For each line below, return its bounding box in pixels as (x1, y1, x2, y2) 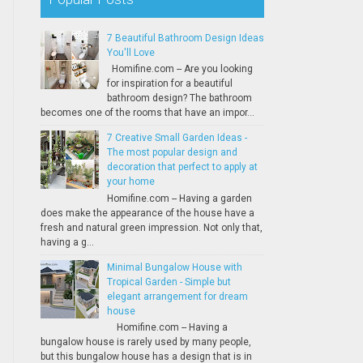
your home (106, 176, 155, 188)
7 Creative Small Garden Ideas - (106, 132, 247, 144)
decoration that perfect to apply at (106, 161, 258, 173)
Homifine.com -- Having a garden (106, 192, 252, 204)
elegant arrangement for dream (106, 290, 248, 302)
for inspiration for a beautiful (106, 78, 233, 90)
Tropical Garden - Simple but (106, 275, 231, 288)
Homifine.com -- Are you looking (106, 63, 253, 75)
